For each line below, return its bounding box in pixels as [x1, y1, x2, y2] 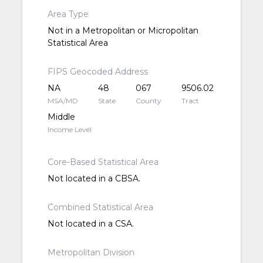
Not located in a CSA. [47, 218, 134, 230]
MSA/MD [47, 96, 78, 106]
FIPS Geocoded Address [47, 66, 148, 77]
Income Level [47, 125, 92, 134]
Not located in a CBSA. [47, 173, 140, 184]
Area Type [47, 9, 89, 20]
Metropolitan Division [47, 247, 134, 258]
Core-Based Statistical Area [47, 157, 159, 168]
